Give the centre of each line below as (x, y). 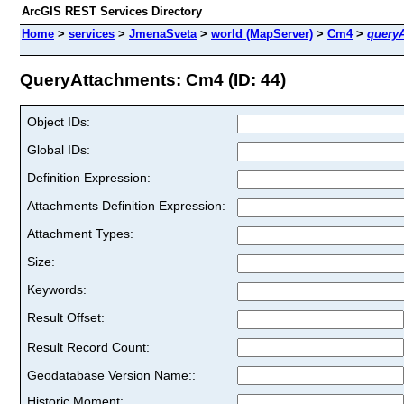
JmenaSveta (163, 34)
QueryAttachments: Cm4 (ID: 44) (153, 79)
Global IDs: (59, 149)
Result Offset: (66, 317)
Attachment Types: (80, 233)
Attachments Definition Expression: (126, 205)
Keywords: (57, 289)
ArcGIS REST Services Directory (112, 11)
